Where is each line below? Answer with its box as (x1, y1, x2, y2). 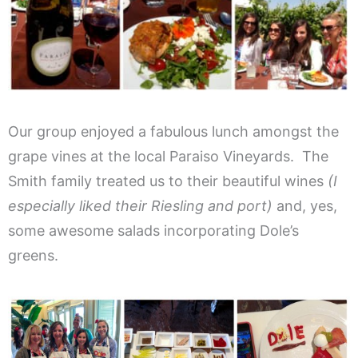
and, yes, (272, 197, 337, 215)
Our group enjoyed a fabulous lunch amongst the (8, 123, 339, 141)
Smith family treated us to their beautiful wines (8, 173, 328, 190)
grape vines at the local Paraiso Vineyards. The (8, 148, 328, 165)
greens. (8, 247, 58, 265)
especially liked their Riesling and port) (8, 197, 272, 215)
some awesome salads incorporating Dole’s (8, 222, 299, 240)
